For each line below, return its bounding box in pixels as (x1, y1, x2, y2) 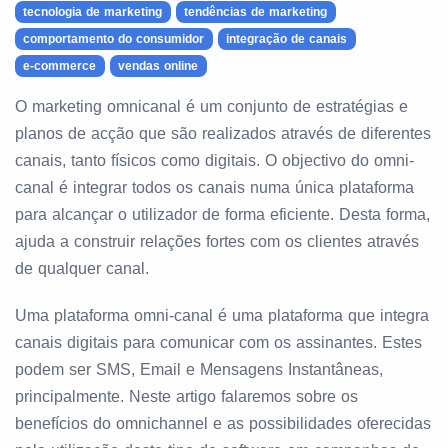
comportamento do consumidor (23, 32, 205, 46)
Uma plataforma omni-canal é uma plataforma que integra (15, 307, 429, 324)
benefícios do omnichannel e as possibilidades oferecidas (15, 415, 431, 432)
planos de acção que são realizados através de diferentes (15, 125, 431, 142)
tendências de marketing (184, 5, 328, 19)
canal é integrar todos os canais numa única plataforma (15, 179, 414, 196)
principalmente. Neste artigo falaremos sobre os (15, 388, 358, 405)
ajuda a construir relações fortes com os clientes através (15, 233, 419, 250)
